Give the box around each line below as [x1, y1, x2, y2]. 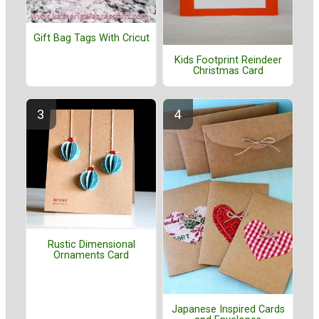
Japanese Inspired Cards [171, 303, 285, 316]
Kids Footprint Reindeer [174, 53, 282, 66]
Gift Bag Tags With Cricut [33, 32, 150, 45]
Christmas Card [192, 64, 263, 77]
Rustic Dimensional [47, 239, 135, 251]
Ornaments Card [53, 249, 129, 262]
